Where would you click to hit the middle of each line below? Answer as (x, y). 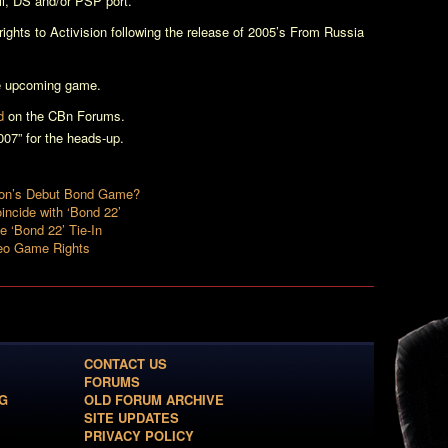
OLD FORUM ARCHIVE (154, 399)
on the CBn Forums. (64, 115)
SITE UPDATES (131, 417)
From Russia (327, 31)
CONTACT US (125, 363)
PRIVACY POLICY (139, 435)
